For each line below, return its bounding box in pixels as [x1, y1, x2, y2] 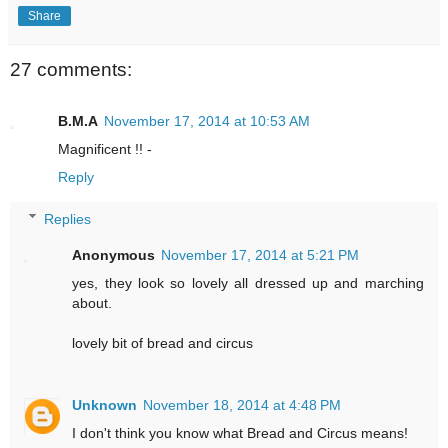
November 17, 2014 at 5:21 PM [161, 246, 360, 263]
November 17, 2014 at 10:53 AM [104, 113, 310, 130]
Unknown [72, 396, 138, 413]
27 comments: [10, 58, 132, 80]
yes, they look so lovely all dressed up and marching [72, 274, 424, 291]
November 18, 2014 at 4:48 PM [143, 396, 342, 413]
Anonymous [72, 246, 156, 263]
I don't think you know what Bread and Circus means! [72, 424, 409, 441]
